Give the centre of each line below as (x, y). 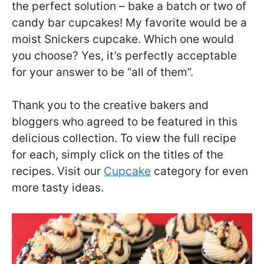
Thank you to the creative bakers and (110, 105)
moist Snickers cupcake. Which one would (123, 39)
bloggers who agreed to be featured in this (125, 122)
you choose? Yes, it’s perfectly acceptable (124, 55)
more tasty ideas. (58, 188)
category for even (199, 171)
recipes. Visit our (58, 171)
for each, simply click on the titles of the (118, 155)
